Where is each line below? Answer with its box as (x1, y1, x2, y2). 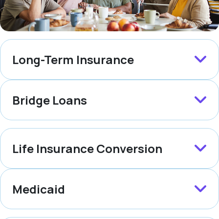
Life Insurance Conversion (12, 140, 162, 156)
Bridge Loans (12, 91, 87, 108)
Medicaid (12, 180, 65, 197)
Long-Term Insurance (12, 51, 134, 67)
